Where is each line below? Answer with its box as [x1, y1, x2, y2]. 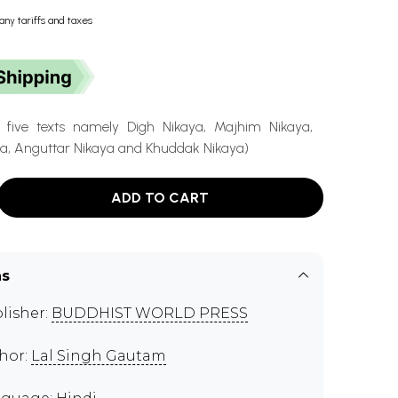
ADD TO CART [111, 188, 210, 206]
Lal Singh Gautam [31, 347, 166, 364]
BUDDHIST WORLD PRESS [52, 305, 248, 322]
